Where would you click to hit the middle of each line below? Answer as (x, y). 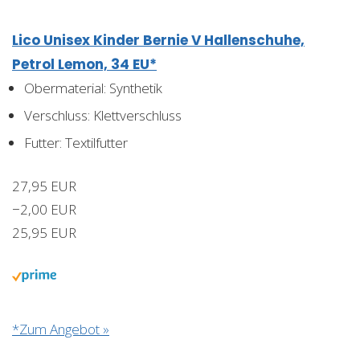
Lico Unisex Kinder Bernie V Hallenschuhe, (158, 40)
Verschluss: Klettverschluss (103, 115)
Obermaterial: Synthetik (93, 88)
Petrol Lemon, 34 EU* (84, 64)
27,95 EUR (44, 186)
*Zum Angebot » (61, 329)
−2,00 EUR (44, 209)
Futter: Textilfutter (76, 142)
